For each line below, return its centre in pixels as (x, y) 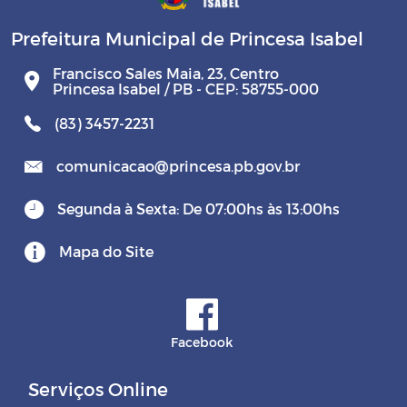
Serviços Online (98, 389)
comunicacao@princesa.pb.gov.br (178, 166)
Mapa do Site (106, 252)
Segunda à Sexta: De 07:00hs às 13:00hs (199, 209)
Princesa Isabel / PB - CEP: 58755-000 (186, 88)
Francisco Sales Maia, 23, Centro (166, 73)
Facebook (202, 342)
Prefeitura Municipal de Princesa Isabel (187, 39)
